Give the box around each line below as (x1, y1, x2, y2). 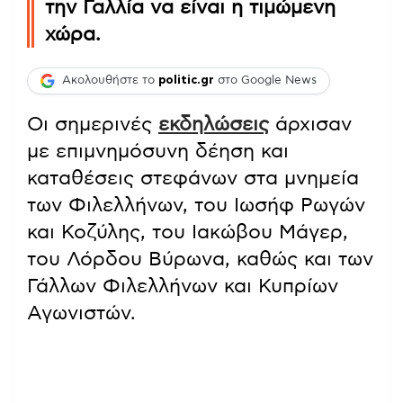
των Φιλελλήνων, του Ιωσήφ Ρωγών (27, 194, 365, 215)
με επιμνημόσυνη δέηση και (27, 140, 289, 161)
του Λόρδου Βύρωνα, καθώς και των (27, 248, 373, 269)
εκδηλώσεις (158, 113, 269, 134)
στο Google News (214, 75, 317, 87)
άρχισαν (269, 113, 352, 134)
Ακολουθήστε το (62, 75, 158, 87)
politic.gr (158, 75, 214, 87)
